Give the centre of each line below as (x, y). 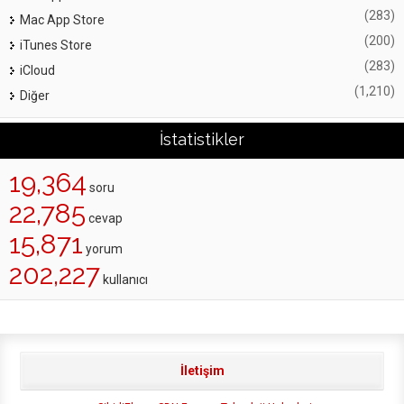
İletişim (202, 370)
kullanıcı (124, 279)
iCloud (37, 70)
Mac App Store (62, 19)
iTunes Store (56, 45)
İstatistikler (202, 139)
